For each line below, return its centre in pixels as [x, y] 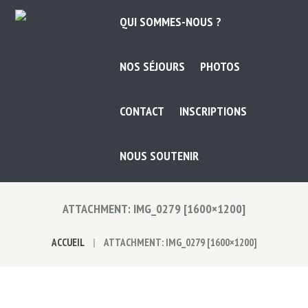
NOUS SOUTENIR [159, 155]
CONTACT [142, 111]
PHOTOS [220, 67]
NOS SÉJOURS [153, 67]
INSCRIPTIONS [213, 111]
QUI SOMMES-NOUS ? [171, 22]
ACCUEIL [68, 243]
